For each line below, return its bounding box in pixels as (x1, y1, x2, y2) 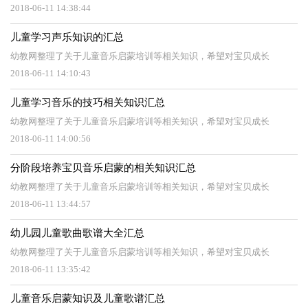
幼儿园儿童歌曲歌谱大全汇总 (10, 228, 144, 239)
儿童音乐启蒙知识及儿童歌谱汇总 (10, 293, 165, 304)
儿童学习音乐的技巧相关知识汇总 (10, 97, 165, 108)
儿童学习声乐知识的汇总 (10, 32, 124, 43)
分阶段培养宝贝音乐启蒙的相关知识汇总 (10, 162, 196, 173)
